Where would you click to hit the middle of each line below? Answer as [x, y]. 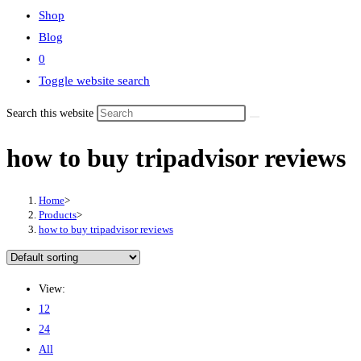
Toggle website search [94, 81]
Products [58, 214]
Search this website [52, 113]
